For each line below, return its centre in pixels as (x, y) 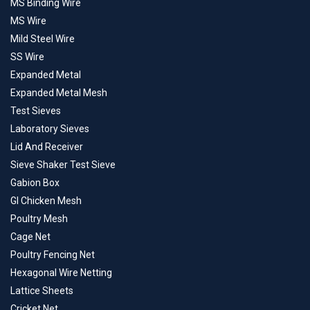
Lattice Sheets (42, 291)
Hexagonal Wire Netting (61, 273)
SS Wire (27, 57)
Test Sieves (36, 111)
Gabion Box (35, 183)
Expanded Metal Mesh (59, 93)
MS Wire (28, 21)
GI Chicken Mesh (46, 201)
